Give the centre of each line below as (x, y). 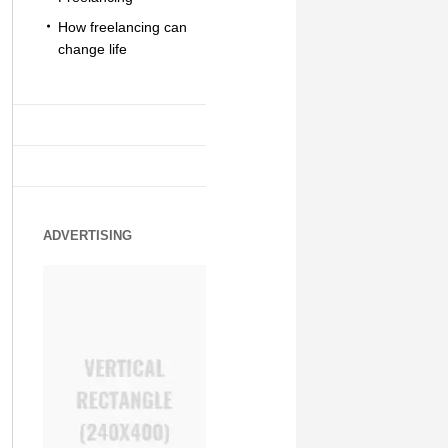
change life (92, 49)
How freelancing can (122, 27)
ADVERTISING (87, 235)
